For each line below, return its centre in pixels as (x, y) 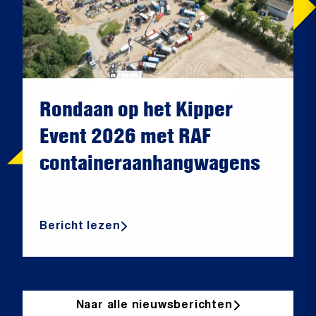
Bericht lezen (80, 226)
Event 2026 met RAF (125, 136)
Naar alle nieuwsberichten (154, 305)
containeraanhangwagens (150, 163)
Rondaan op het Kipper (136, 109)
